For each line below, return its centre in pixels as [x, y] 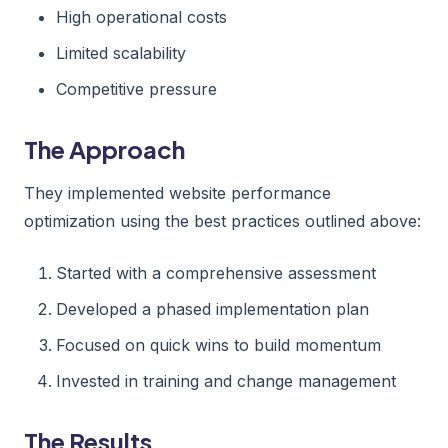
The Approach [104, 148]
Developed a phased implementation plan [212, 308]
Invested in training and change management [226, 380]
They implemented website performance [177, 192]
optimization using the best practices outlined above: [222, 220]
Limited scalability [121, 52]
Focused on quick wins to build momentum [218, 344]
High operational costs [141, 16]
